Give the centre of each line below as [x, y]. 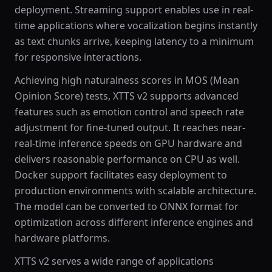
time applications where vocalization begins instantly [136, 25]
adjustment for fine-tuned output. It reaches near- [130, 127]
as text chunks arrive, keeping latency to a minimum [134, 41]
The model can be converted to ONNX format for [127, 206]
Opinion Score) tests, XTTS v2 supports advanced [127, 96]
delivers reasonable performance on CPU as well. [127, 159]
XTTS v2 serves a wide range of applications [114, 261]
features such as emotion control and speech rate [129, 112]
